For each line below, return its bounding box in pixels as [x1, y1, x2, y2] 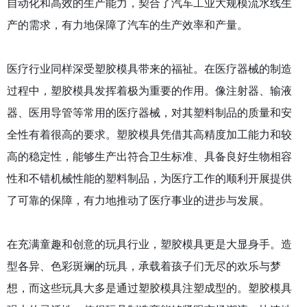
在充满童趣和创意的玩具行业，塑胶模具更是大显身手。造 [7, 237, 292, 251]
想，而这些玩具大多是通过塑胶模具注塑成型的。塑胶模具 [7, 281, 292, 295]
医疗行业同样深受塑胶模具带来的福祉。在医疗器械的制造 [7, 62, 292, 75]
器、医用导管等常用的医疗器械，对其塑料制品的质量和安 [7, 106, 292, 119]
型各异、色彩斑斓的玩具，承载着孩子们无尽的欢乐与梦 [7, 259, 281, 273]
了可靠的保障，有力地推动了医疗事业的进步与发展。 [7, 193, 273, 207]
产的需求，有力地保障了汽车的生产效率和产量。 [7, 18, 248, 32]
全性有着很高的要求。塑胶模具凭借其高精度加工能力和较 [7, 127, 292, 141]
